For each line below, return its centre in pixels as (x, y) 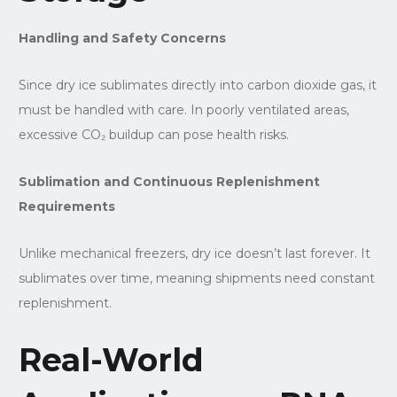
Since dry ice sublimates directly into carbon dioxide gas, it (197, 85)
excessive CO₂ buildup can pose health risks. (153, 134)
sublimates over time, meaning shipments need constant (196, 278)
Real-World (111, 359)
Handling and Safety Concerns (122, 38)
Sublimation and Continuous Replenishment (169, 181)
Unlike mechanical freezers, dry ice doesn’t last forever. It (194, 253)
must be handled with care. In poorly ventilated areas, (183, 109)
